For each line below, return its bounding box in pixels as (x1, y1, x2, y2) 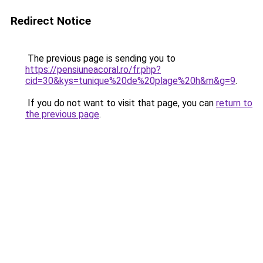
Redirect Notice (11, 14, 91, 28)
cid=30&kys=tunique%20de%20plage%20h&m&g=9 (25, 75, 235, 86)
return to (216, 97, 252, 109)
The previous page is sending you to (25, 53, 176, 64)
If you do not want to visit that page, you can (25, 97, 216, 109)
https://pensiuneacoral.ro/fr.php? (25, 64, 161, 75)
